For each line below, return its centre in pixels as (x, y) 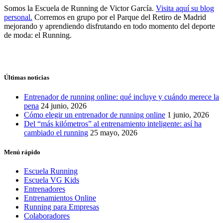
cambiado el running (56, 132)
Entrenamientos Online (60, 198)
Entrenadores (45, 189)
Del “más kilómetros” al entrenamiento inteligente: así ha (113, 123)
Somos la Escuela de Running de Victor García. (80, 8)
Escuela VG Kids (52, 180)
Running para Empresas (61, 207)
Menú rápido (22, 152)
